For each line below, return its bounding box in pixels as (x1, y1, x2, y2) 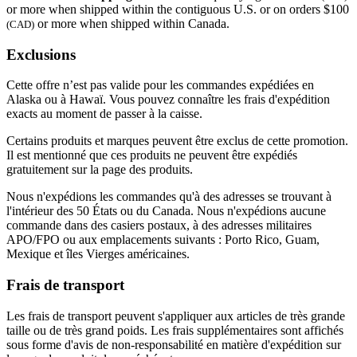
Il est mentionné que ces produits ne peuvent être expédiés (6, 148, 297, 163)
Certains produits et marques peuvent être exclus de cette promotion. (6, 134, 348, 148)
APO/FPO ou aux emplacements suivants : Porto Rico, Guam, (6, 233, 320, 247)
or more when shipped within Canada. (34, 16, 229, 30)
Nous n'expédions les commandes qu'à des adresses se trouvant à (6, 190, 331, 204)
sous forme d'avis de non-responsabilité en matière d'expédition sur (6, 337, 341, 351)
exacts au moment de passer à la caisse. (6, 107, 202, 121)
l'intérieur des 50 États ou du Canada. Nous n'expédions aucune (6, 204, 326, 218)
